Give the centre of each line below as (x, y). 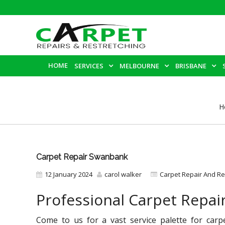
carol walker (123, 174)
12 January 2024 (69, 174)
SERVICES (89, 66)
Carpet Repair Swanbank (82, 157)
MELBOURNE (139, 66)
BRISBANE (191, 66)
